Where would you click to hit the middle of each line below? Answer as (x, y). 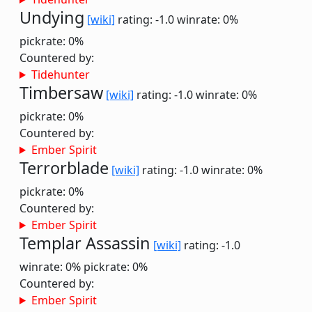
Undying (52, 17)
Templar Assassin (85, 243)
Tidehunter (60, 75)
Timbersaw (61, 93)
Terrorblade (64, 168)
